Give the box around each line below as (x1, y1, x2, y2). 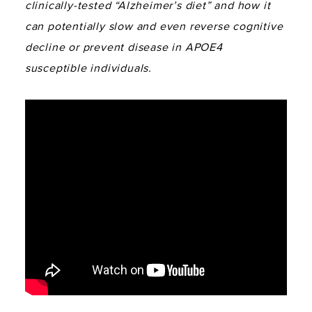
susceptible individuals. (24, 61, 155, 75)
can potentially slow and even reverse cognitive (24, 19, 283, 33)
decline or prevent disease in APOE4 (24, 40, 223, 54)
